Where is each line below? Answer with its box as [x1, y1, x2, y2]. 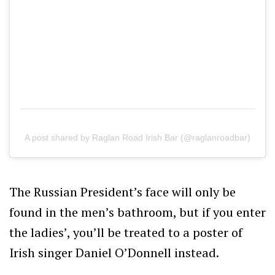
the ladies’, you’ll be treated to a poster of [9, 223, 242, 241]
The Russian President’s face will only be [9, 183, 236, 200]
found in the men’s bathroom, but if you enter [9, 203, 266, 220]
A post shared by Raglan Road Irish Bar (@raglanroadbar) [25, 132, 250, 142]
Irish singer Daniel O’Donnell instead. [9, 244, 219, 261]
